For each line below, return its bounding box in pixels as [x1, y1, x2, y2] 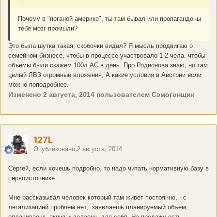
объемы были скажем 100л [8, 62, 88, 69]
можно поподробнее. [8, 81, 69, 89]
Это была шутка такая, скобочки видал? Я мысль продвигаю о [8, 42, 193, 50]
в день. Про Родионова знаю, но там [100, 62, 208, 69]
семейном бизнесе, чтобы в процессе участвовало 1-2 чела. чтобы [8, 52, 205, 60]
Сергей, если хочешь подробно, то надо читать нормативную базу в [8, 165, 209, 172]
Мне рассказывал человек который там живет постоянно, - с [8, 194, 186, 201]
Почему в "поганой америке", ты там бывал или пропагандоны [18, 15, 201, 23]
